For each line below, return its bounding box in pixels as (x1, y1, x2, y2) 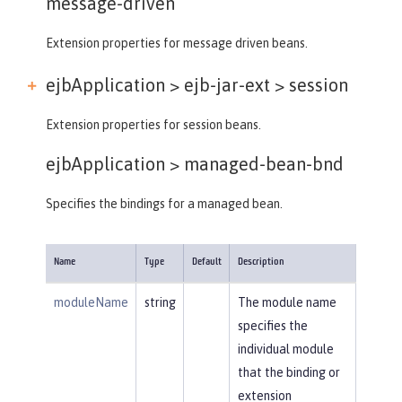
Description (237, 257, 284, 267)
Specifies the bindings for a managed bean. (46, 196, 283, 211)
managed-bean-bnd (179, 153, 344, 174)
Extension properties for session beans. (46, 117, 261, 132)
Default (191, 257, 222, 267)
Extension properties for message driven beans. (46, 35, 308, 50)
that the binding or (237, 364, 340, 380)
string (144, 294, 176, 310)
